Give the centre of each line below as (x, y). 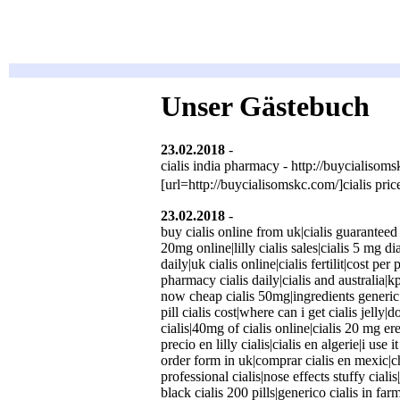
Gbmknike (267, 150)
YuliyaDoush (273, 216)
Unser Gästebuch (265, 106)
